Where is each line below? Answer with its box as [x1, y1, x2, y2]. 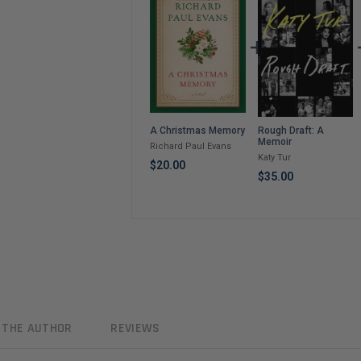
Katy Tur [257, 151, 291, 163]
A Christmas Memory [149, 125, 245, 137]
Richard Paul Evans [149, 141, 231, 152]
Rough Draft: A [257, 124, 324, 136]
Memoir [257, 135, 292, 147]
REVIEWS [110, 319, 160, 337]
